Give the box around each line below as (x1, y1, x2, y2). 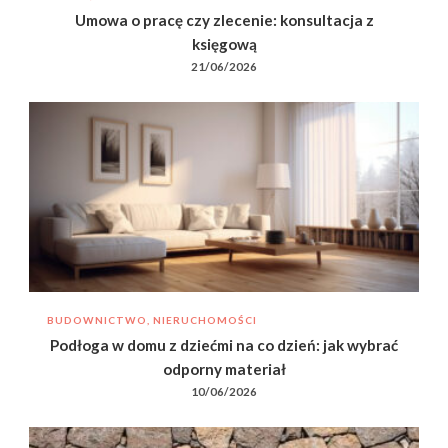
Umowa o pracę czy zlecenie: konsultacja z (74, 10, 374, 29)
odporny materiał (162, 359, 286, 378)
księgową (191, 34, 257, 53)
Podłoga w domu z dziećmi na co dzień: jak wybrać (50, 335, 398, 354)
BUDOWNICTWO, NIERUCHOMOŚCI (47, 313, 257, 326)
